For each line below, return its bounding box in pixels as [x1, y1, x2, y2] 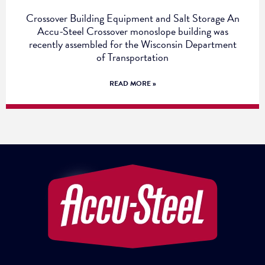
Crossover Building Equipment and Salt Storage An [25, 10, 240, 27]
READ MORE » [109, 78, 156, 89]
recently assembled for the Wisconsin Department [28, 36, 237, 53]
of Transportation [96, 49, 169, 66]
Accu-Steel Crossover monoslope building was [37, 23, 228, 40]
